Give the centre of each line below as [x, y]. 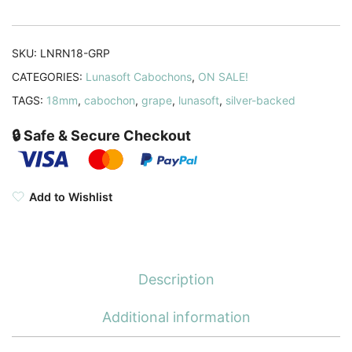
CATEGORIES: [49, 76]
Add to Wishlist [71, 197]
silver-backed [260, 100]
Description [176, 280]
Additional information [176, 317]
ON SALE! [223, 76]
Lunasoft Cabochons [139, 76]
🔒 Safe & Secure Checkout [101, 135]
